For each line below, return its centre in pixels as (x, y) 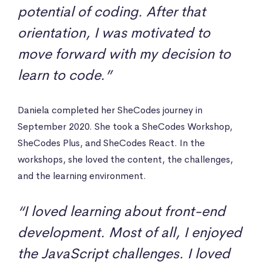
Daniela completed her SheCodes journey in (110, 110)
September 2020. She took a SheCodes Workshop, (125, 126)
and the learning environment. (82, 176)
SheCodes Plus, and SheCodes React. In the (111, 143)
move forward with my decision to (124, 54)
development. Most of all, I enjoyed (130, 232)
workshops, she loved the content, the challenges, (125, 159)
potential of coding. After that (112, 11)
